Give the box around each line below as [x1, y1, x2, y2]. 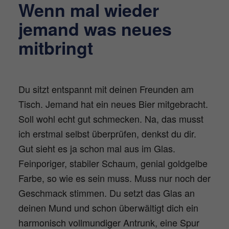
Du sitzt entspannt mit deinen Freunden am [18, 82, 194, 96]
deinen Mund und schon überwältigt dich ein [18, 201, 198, 215]
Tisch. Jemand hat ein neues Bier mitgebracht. [18, 97, 208, 111]
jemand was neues [18, 16, 172, 41]
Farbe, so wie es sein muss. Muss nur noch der [18, 171, 211, 185]
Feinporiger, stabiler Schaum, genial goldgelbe [18, 156, 208, 170]
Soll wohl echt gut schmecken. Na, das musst [18, 112, 203, 126]
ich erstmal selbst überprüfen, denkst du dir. [18, 127, 196, 141]
